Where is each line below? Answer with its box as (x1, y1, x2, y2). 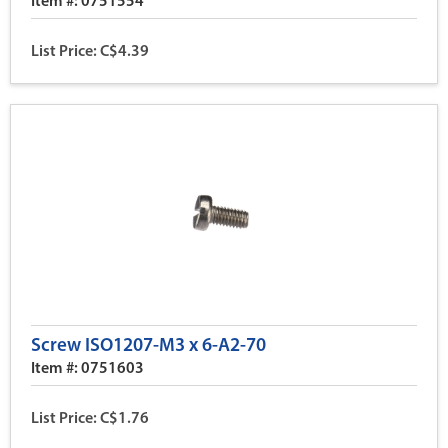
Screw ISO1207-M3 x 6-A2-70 (31, 337, 266, 356)
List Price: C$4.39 (31, 44, 149, 60)
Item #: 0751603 (31, 361, 144, 377)
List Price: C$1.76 (31, 411, 149, 427)
